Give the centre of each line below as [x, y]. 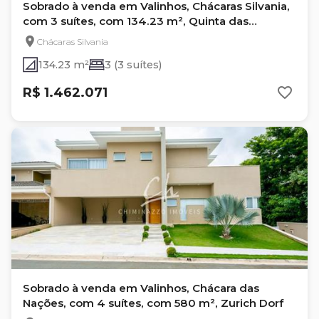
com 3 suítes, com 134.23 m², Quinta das [136, 21]
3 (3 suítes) [133, 65]
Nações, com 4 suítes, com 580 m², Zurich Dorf [153, 303]
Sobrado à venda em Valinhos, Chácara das [141, 288]
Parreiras [47, 36]
